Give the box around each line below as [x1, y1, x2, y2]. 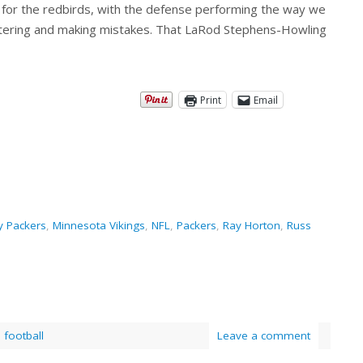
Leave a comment [217, 328, 310, 344]
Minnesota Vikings [53, 218, 145, 233]
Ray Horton [223, 218, 280, 233]
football [4, 328, 44, 344]
